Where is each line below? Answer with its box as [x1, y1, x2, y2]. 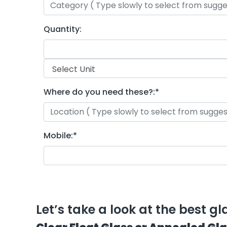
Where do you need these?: [44, 86, 155, 98]
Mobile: [44, 129, 73, 141]
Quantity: [44, 23, 82, 35]
